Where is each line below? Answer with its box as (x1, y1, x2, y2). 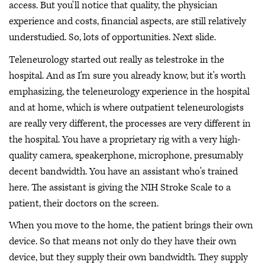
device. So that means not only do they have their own (9, 235, 237, 248)
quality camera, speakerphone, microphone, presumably (9, 148, 243, 162)
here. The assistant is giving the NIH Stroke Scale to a (9, 180, 231, 194)
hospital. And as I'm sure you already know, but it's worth (9, 69, 245, 82)
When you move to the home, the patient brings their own (9, 219, 253, 232)
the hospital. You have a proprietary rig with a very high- (9, 132, 240, 146)
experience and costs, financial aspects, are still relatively (9, 15, 246, 28)
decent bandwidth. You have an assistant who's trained (9, 164, 238, 178)
